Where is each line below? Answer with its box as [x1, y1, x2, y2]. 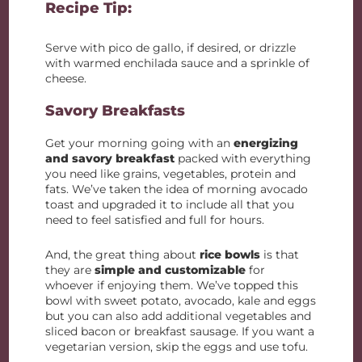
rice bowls [196, 247, 261, 262]
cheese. [45, 71, 87, 86]
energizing [234, 136, 299, 150]
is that [260, 247, 300, 262]
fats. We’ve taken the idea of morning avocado [45, 182, 309, 196]
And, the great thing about [45, 247, 197, 262]
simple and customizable [95, 263, 246, 277]
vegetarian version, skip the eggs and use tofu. [45, 339, 309, 354]
